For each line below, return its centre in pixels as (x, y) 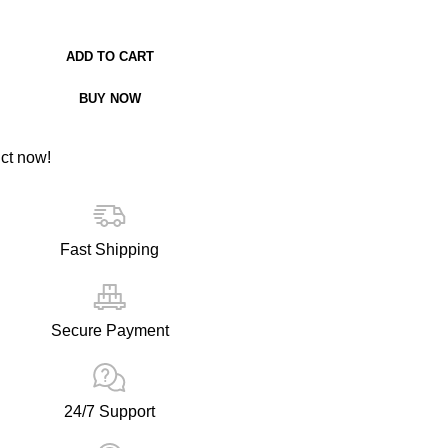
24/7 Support (109, 412)
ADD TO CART (109, 57)
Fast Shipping (109, 250)
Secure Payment (109, 331)
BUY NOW (109, 99)
